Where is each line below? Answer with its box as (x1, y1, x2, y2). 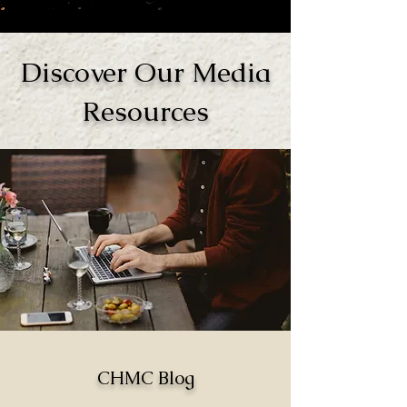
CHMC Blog (96, 366, 194, 390)
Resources (82, 94, 209, 129)
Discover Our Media (20, 55, 271, 90)
